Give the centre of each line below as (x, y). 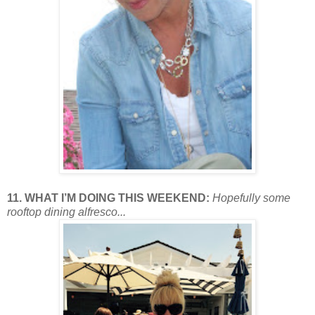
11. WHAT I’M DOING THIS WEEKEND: (110, 198)
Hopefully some (251, 198)
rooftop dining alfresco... (66, 212)
